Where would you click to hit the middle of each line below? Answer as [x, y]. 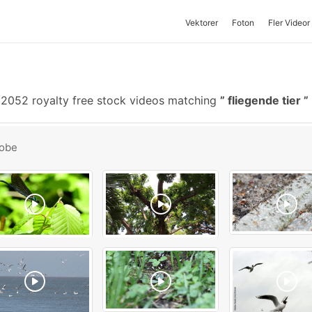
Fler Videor [289, 23]
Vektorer [202, 23]
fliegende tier [264, 100]
